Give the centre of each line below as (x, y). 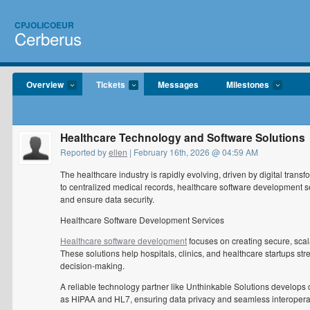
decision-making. (92, 265)
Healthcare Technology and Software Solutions (183, 137)
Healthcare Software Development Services (142, 220)
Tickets (111, 84)
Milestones (248, 84)
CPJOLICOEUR (44, 25)
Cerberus (48, 38)
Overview (45, 84)
